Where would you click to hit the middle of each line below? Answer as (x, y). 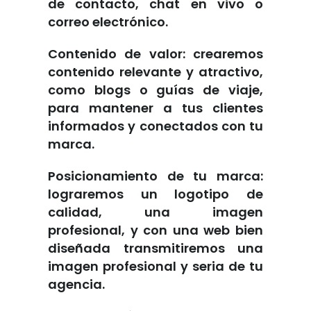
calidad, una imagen (155, 212)
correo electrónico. (108, 22)
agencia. (76, 285)
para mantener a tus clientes (155, 108)
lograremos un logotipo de (155, 194)
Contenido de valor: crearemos (155, 54)
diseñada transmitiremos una (155, 249)
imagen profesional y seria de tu (155, 267)
